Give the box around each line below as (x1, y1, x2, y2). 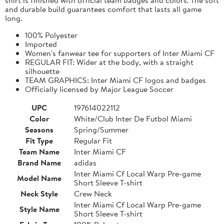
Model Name (17, 172, 61, 183)
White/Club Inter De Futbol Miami (74, 112, 192, 124)
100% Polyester (25, 29, 77, 40)
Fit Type (25, 134, 53, 146)
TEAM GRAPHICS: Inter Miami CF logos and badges (25, 74, 206, 85)
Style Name (19, 203, 59, 214)
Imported (25, 38, 57, 49)
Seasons (25, 123, 53, 135)
